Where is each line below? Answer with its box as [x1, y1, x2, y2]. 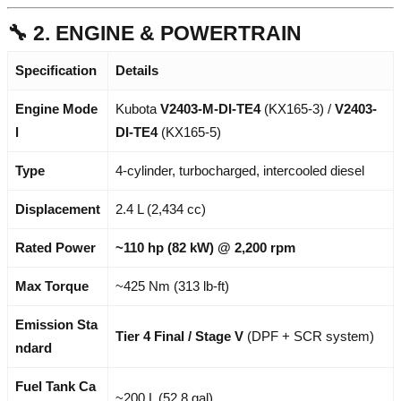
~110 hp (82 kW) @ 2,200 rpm [115, 240, 295, 256]
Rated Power [15, 240, 96, 256]
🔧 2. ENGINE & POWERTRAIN [7, 21, 302, 46]
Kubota [115, 101, 160, 117]
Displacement [15, 201, 100, 218]
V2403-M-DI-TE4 [160, 101, 260, 117]
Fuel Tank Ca [15, 379, 96, 395]
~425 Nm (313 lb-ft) [115, 278, 229, 294]
